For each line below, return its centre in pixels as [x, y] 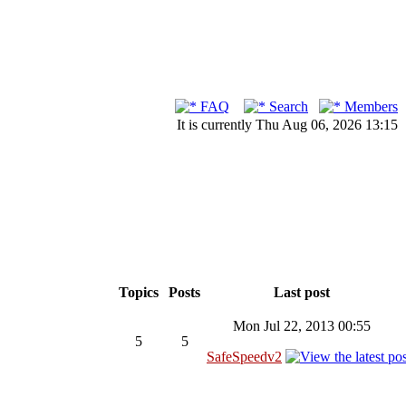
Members [369, 106]
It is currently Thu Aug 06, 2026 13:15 [287, 125]
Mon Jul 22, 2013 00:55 [302, 326]
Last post [302, 292]
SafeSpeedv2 [244, 357]
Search [287, 106]
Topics [139, 292]
